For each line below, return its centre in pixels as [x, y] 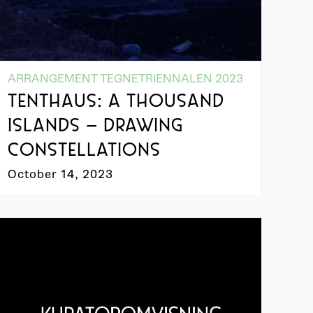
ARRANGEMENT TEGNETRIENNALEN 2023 [126, 78]
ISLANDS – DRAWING [96, 126]
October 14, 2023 [61, 174]
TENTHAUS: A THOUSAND [116, 102]
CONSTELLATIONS [85, 151]
